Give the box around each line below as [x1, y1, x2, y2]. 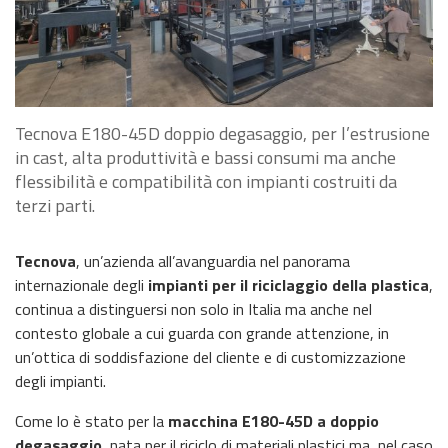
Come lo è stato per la [15, 409, 164, 434]
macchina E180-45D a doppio [164, 409, 379, 434]
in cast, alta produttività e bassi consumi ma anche [15, 144, 396, 172]
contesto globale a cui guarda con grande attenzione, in [15, 321, 389, 346]
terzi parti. [15, 192, 95, 220]
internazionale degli [15, 273, 148, 298]
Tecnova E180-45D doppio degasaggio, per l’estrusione [15, 120, 430, 148]
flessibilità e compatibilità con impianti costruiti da [15, 168, 397, 196]
